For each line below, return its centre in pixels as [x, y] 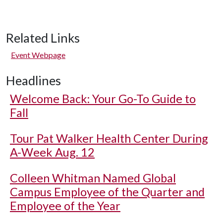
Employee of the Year [65, 206]
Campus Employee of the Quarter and [107, 192]
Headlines [33, 80]
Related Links [43, 38]
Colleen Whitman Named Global [93, 178]
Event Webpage [38, 55]
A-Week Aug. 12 [52, 152]
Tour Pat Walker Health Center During [109, 138]
